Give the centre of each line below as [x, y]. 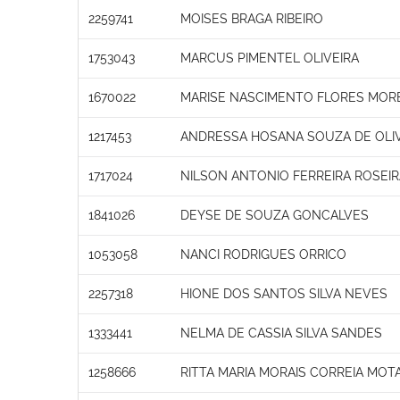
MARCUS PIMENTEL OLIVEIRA [270, 58]
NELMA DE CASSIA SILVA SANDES [281, 333]
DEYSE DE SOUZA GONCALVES [275, 215]
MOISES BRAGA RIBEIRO [252, 18]
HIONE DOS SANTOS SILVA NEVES [284, 293]
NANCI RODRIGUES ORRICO [263, 254]
